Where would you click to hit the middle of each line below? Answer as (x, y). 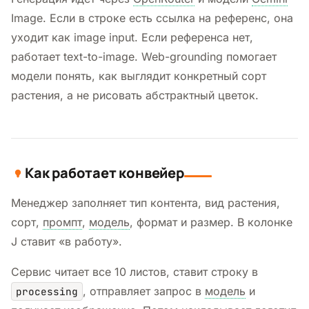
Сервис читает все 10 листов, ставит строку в (134, 271)
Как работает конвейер (104, 172)
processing (47, 291)
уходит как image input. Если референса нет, (132, 37)
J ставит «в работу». (67, 241)
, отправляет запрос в (143, 291)
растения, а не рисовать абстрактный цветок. (135, 95)
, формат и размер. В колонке (211, 222)
